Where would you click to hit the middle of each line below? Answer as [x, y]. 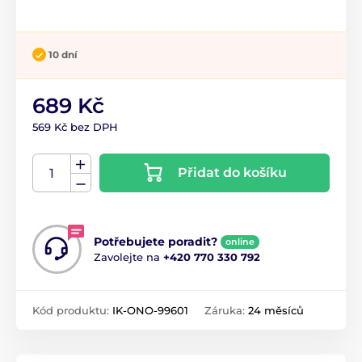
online [240, 242]
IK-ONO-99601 [150, 311]
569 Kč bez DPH [75, 127]
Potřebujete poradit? [156, 242]
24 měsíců [276, 311]
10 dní [63, 54]
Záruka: [226, 311]
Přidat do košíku [232, 173]
